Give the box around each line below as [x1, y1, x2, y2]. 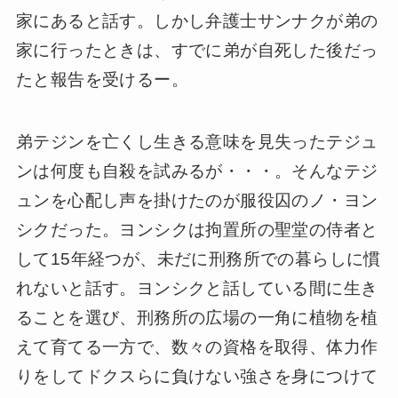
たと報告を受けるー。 [15, 69, 188, 89]
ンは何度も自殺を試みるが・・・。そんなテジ [15, 162, 378, 181]
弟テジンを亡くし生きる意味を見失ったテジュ [15, 132, 378, 152]
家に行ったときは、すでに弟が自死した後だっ [15, 40, 378, 60]
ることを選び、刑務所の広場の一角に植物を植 [15, 308, 378, 328]
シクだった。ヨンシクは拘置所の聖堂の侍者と [15, 220, 378, 240]
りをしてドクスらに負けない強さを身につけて [15, 367, 378, 386]
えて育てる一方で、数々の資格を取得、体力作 [15, 338, 378, 357]
